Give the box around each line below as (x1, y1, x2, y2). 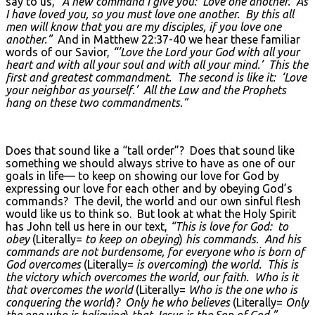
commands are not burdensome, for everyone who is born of (6, 245, 304, 258)
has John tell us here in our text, (6, 219, 170, 233)
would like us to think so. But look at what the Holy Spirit (6, 207, 296, 220)
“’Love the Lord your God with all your (112, 45, 300, 58)
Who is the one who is (188, 283, 297, 296)
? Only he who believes (115, 295, 233, 309)
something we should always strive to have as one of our (6, 156, 295, 169)
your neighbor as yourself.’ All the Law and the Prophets (6, 83, 286, 96)
